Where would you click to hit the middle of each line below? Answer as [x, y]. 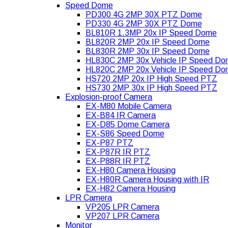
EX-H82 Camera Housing [131, 189]
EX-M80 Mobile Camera [129, 106]
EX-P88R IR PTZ [118, 161]
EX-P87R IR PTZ [118, 152]
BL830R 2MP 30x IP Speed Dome [148, 51]
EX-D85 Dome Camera [127, 125]
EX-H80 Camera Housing [131, 170]
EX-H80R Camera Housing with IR [147, 180]
